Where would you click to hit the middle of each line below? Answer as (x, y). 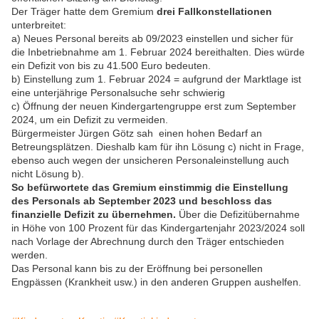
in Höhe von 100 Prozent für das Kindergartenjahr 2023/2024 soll (158, 228)
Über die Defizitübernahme (238, 215)
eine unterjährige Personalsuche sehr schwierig (118, 93)
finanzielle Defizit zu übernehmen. (94, 215)
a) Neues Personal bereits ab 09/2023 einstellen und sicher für (152, 39)
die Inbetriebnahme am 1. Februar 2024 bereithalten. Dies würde (158, 52)
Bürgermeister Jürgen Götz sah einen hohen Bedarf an (137, 134)
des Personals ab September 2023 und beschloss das (142, 201)
